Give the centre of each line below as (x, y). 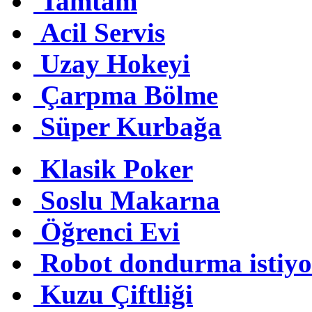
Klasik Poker (117, 169)
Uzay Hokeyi (115, 63)
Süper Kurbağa (131, 126)
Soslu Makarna (130, 200)
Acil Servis (103, 32)
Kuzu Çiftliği (117, 294)
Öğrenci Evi (110, 231)
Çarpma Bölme (129, 95)
